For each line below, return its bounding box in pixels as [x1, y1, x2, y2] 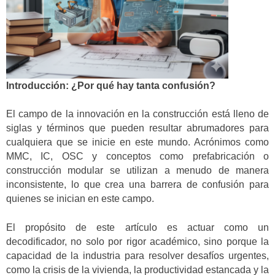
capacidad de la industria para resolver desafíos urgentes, [6, 250, 269, 261]
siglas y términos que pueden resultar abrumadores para [6, 123, 269, 134]
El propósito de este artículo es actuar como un [6, 222, 269, 233]
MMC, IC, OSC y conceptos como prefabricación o [6, 151, 269, 162]
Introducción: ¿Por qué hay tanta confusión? [6, 80, 215, 91]
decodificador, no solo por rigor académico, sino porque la [6, 236, 269, 247]
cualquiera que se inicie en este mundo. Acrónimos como [6, 137, 269, 148]
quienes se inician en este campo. [6, 193, 154, 204]
